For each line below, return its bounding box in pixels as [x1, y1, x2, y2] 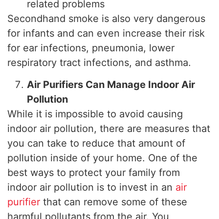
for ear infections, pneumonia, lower [7, 42, 175, 54]
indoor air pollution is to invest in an [7, 181, 175, 193]
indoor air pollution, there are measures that [7, 122, 210, 134]
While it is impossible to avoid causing [7, 108, 183, 120]
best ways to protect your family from [7, 166, 180, 178]
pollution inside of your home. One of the [7, 152, 197, 164]
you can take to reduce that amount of [7, 137, 185, 149]
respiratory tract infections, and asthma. [7, 57, 191, 69]
